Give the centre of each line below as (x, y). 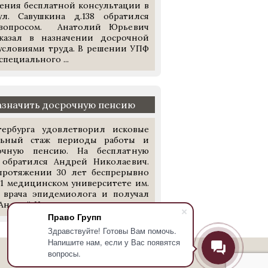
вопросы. (64, 253)
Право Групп (74, 217)
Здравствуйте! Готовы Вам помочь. (112, 231)
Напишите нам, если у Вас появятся (114, 242)
